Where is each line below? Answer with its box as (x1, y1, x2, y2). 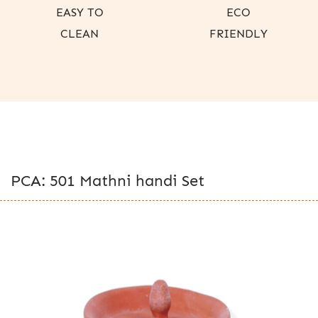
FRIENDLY (209, 26, 268, 40)
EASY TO (55, 5, 104, 19)
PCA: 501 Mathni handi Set (11, 170, 204, 190)
